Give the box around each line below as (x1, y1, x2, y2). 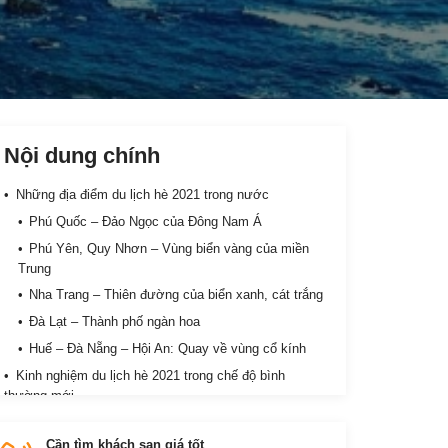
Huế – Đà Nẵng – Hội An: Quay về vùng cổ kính (29, 340, 307, 356)
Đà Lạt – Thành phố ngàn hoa (29, 314, 201, 330)
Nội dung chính (4, 143, 161, 168)
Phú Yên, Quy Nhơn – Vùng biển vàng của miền (29, 240, 310, 256)
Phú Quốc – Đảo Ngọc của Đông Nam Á (29, 213, 263, 229)
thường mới (4, 387, 75, 403)
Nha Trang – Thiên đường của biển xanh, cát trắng (29, 287, 324, 303)
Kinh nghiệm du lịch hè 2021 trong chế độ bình (15, 367, 285, 383)
